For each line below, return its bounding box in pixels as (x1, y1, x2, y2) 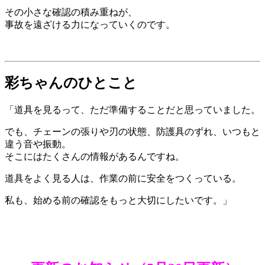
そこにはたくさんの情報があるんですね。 (5, 151, 185, 162)
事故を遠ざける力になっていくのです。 (5, 19, 175, 30)
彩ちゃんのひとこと (5, 75, 137, 91)
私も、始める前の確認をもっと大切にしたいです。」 (5, 195, 232, 206)
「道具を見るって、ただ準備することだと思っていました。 (5, 105, 260, 115)
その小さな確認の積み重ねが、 (5, 7, 137, 17)
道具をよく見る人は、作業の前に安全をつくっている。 (5, 173, 241, 184)
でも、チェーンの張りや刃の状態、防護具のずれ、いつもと (5, 127, 260, 137)
